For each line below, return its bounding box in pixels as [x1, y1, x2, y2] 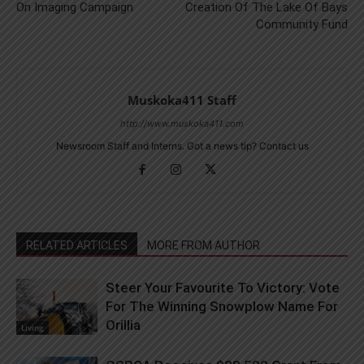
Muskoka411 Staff [128, 91, 236, 108]
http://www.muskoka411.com [120, 117, 244, 129]
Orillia [106, 316, 141, 333]
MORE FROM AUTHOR [147, 238, 260, 252]
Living [21, 321, 44, 333]
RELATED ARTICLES [26, 238, 128, 252]
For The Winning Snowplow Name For [106, 297, 338, 314]
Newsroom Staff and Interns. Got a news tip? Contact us [55, 139, 309, 152]
